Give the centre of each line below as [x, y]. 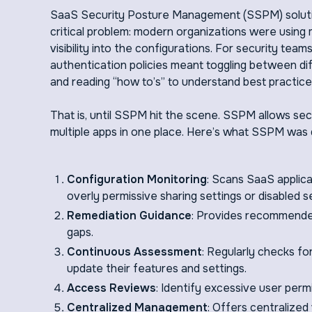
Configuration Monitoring [137, 179]
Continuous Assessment [134, 252]
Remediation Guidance [129, 216]
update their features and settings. [157, 268]
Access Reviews [111, 288]
